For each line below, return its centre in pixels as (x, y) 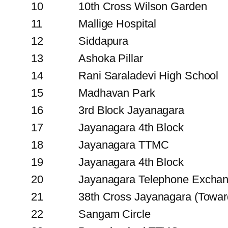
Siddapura (104, 41)
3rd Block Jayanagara (131, 110)
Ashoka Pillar (111, 58)
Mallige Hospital (117, 23)
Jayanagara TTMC (124, 145)
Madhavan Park (117, 93)
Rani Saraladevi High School (149, 75)
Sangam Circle (115, 214)
